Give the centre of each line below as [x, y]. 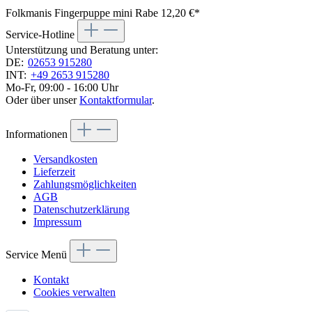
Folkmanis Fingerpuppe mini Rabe [83, 13]
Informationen [38, 134]
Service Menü [38, 255]
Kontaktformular [116, 100]
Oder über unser [42, 100]
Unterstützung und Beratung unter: [82, 50]
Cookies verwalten [75, 292]
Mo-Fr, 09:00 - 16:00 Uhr [62, 88]
